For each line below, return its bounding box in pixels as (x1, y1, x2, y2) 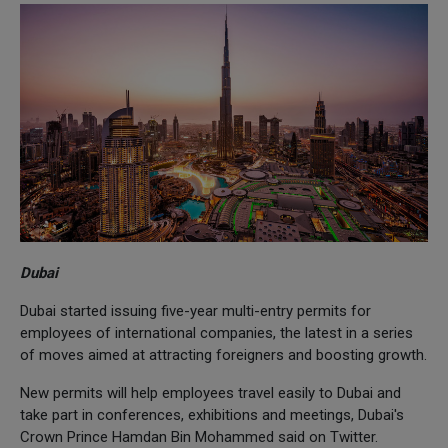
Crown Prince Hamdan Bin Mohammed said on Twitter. (20, 427, 382, 446)
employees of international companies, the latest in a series (20, 323, 413, 342)
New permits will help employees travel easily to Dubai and (20, 383, 401, 402)
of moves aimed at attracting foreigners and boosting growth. (20, 345, 427, 364)
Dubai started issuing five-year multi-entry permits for (20, 301, 371, 320)
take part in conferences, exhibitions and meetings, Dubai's (20, 405, 404, 424)
